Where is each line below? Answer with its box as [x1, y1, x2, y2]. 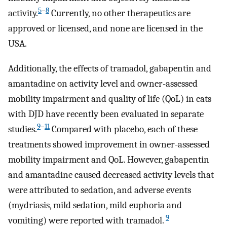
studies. [8, 123, 37, 135]
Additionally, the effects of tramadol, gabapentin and [8, 62, 211, 74]
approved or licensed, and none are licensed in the [8, 23, 203, 34]
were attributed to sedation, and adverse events [8, 184, 191, 196]
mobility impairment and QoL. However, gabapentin [8, 154, 209, 165]
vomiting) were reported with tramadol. [8, 214, 164, 226]
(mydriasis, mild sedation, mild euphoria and [8, 199, 182, 211]
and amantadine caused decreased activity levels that [8, 169, 214, 180]
